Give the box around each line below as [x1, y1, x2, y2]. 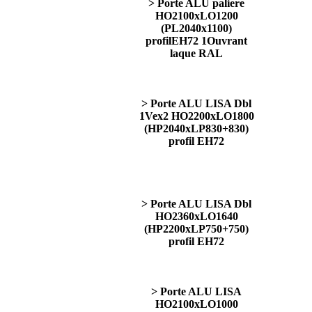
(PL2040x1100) [161, 22, 232, 34]
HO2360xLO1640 [155, 210, 238, 222]
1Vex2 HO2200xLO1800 [139, 110, 254, 122]
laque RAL [170, 47, 223, 59]
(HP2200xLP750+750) [144, 223, 249, 235]
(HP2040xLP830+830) [144, 123, 249, 134]
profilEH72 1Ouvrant [146, 35, 247, 47]
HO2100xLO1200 [155, 10, 238, 22]
